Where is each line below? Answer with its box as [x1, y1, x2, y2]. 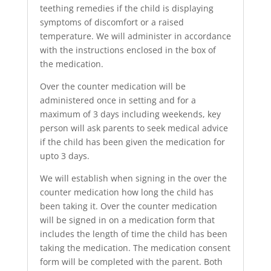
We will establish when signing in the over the [39, 172, 227, 184]
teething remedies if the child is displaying [39, 2, 214, 14]
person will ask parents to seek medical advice [39, 122, 228, 134]
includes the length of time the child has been [39, 228, 227, 240]
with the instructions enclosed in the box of [39, 44, 216, 56]
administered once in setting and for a [39, 94, 196, 106]
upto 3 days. [39, 150, 90, 162]
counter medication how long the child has [39, 186, 214, 198]
